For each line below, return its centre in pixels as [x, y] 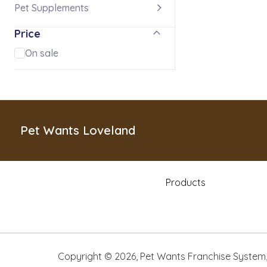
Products [185, 182]
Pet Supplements [52, 8]
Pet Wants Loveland [78, 130]
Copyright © [86, 256]
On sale [42, 53]
